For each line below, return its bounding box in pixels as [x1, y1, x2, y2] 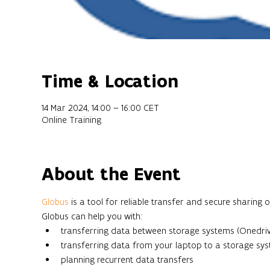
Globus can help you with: [41, 210, 142, 222]
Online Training [41, 114, 101, 126]
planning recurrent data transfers [60, 254, 193, 266]
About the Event [41, 163, 181, 186]
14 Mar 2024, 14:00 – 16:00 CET [41, 102, 159, 114]
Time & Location [41, 70, 178, 93]
